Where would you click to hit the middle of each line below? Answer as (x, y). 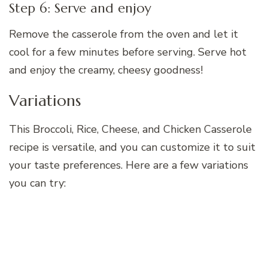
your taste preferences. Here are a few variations (129, 165)
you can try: (37, 183)
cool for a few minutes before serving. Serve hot (128, 52)
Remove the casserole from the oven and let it (124, 34)
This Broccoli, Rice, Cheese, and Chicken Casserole (130, 129)
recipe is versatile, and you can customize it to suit (132, 147)
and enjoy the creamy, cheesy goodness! (106, 70)
